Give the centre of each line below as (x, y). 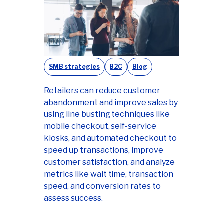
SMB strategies (74, 67)
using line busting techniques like (107, 114)
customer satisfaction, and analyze (109, 162)
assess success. (73, 198)
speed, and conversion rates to (102, 186)
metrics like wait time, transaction (109, 174)
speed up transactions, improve (104, 150)
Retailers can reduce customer (102, 91)
